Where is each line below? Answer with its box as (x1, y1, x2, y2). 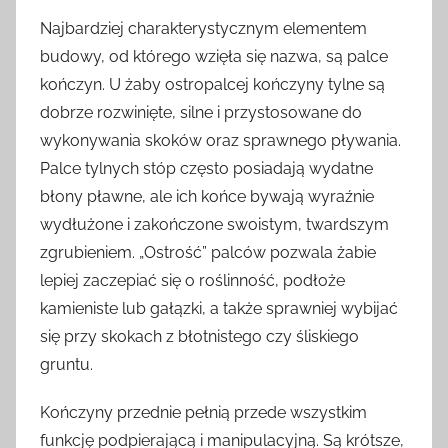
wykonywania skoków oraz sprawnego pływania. (40, 131, 401, 151)
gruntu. (40, 355, 93, 375)
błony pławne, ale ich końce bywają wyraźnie (40, 187, 374, 207)
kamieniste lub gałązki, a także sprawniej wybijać (40, 299, 398, 319)
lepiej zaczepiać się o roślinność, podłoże (40, 271, 345, 291)
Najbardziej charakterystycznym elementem (40, 19, 367, 39)
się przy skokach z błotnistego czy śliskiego (40, 327, 359, 347)
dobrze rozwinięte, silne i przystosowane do (40, 103, 362, 123)
